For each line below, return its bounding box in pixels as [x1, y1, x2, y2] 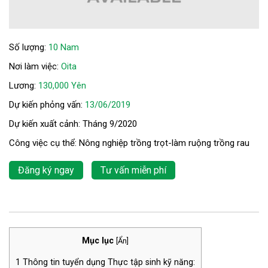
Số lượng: [9, 41, 48, 53]
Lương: [9, 80, 38, 91]
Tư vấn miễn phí [100, 164, 166, 176]
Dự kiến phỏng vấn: [9, 99, 85, 110]
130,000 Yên [38, 80, 86, 91]
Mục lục [82, 235, 114, 245]
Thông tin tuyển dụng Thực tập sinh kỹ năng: [20, 257, 195, 267]
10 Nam [48, 41, 79, 53]
